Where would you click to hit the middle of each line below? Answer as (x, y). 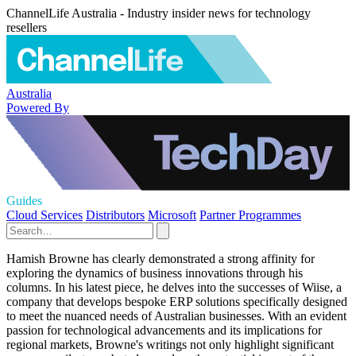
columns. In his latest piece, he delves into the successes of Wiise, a (174, 287)
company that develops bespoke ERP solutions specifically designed (177, 302)
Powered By (38, 107)
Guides (24, 201)
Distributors (115, 215)
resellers (27, 27)
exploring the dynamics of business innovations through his (155, 273)
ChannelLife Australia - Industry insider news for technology (159, 13)
